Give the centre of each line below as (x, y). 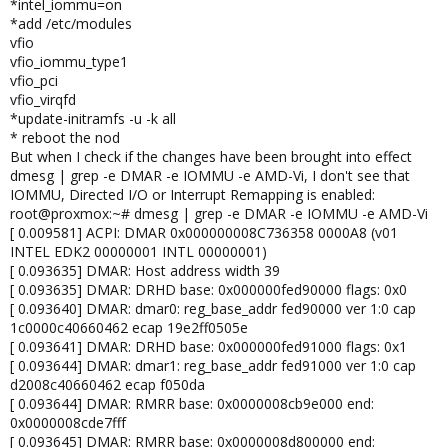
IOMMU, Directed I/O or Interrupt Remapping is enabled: (192, 194)
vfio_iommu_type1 (69, 61)
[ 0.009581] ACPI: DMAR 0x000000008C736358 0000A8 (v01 (204, 232)
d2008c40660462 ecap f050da (107, 384)
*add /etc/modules (71, 23)
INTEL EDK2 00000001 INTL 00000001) (138, 251)
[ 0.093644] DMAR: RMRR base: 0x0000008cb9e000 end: (192, 403)
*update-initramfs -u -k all (93, 118)
